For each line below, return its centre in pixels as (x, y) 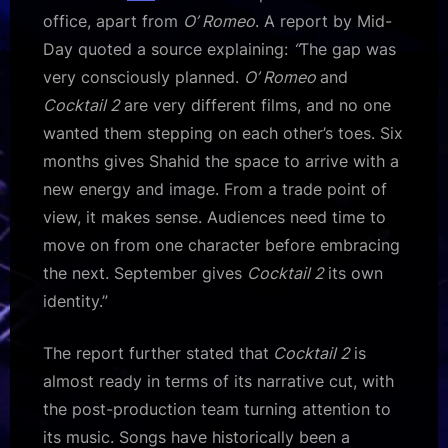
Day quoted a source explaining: (168, 49)
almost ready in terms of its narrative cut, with (218, 381)
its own (355, 273)
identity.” (75, 301)
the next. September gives (145, 273)
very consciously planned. (143, 77)
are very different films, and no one (257, 105)
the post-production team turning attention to (217, 409)
